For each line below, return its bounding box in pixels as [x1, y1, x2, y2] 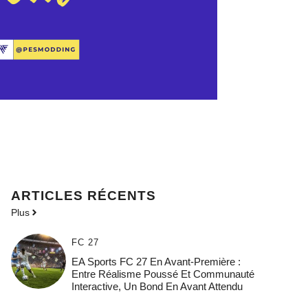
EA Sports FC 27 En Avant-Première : [71, 256, 241, 268]
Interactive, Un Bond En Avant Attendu [71, 280, 243, 293]
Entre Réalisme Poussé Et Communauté [71, 268, 254, 280]
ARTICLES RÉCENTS [11, 188, 156, 203]
